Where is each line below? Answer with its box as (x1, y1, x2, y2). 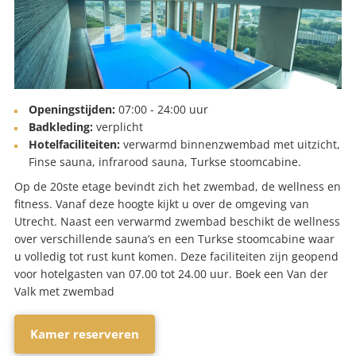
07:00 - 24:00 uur (115, 102, 208, 118)
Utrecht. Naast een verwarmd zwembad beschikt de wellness (14, 214, 340, 230)
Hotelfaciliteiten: (29, 137, 120, 153)
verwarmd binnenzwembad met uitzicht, (120, 137, 340, 153)
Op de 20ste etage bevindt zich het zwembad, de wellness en (14, 179, 341, 195)
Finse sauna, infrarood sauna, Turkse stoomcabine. (29, 154, 301, 170)
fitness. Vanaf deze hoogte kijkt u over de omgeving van (14, 196, 309, 212)
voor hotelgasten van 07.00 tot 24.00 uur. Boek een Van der (14, 266, 328, 282)
